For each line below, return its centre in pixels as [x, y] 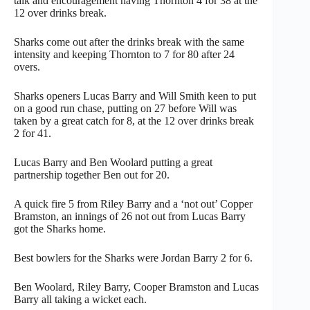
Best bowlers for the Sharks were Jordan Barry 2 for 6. [133, 257]
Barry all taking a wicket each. [80, 299]
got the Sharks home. [60, 228]
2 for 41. [33, 133]
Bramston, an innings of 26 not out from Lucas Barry [130, 216]
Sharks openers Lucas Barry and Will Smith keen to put [135, 95]
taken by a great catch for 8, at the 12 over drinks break [134, 120]
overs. [27, 66]
